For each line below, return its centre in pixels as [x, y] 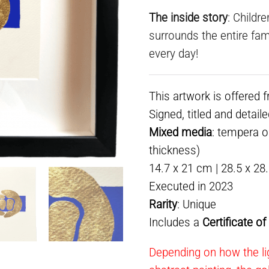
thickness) [175, 150]
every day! [174, 53]
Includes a [176, 222]
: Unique [197, 204]
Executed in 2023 [191, 186]
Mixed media [181, 132]
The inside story [189, 17]
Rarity [163, 204]
